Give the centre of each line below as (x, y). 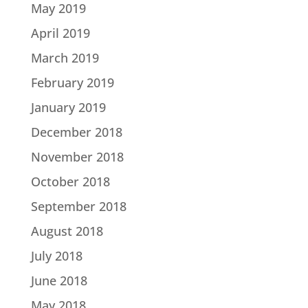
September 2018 (78, 206)
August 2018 (67, 231)
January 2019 (68, 107)
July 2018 (56, 255)
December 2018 (76, 132)
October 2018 (70, 181)
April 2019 (60, 33)
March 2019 (65, 57)
